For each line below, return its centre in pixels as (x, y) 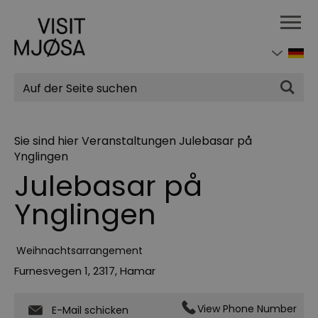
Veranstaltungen (129, 141)
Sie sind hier (46, 141)
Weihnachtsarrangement (79, 251)
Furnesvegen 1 (51, 271)
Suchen (60, 80)
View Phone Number (247, 309)
